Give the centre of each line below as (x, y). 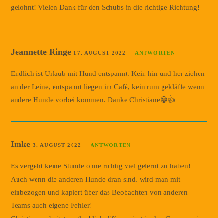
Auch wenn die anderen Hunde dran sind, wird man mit (96, 179)
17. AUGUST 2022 (100, 52)
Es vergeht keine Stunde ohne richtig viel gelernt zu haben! (101, 166)
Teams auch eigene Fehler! (52, 205)
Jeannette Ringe (42, 51)
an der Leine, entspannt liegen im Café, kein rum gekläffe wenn (108, 86)
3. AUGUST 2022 (57, 145)
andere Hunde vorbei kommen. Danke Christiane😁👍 (93, 100)
